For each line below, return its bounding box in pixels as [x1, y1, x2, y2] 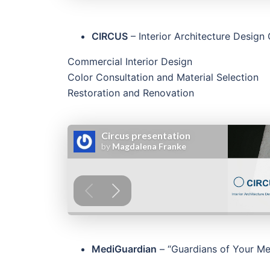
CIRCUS [92, 30, 128, 43]
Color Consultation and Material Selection [67, 71, 259, 84]
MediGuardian [92, 243, 157, 256]
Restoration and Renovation [67, 87, 194, 99]
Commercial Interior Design [67, 55, 192, 68]
